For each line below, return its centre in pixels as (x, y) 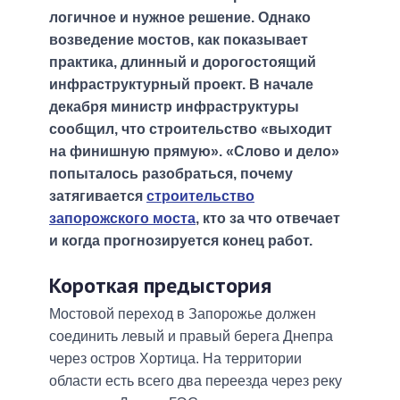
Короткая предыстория (160, 286)
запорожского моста (122, 219)
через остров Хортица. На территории (175, 359)
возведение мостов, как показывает (179, 40)
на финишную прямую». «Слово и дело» (194, 152)
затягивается (98, 196)
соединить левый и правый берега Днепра (191, 337)
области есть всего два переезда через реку (196, 381)
